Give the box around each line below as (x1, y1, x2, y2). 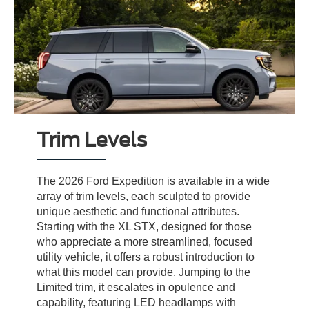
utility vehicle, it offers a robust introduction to (37, 251, 255, 263)
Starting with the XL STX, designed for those (37, 221, 252, 233)
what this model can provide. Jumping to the (37, 266, 251, 279)
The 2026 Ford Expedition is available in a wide (37, 175, 270, 188)
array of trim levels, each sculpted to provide (37, 190, 251, 203)
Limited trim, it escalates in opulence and (37, 281, 236, 294)
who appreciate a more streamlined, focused (37, 236, 253, 248)
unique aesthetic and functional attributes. (37, 206, 240, 218)
